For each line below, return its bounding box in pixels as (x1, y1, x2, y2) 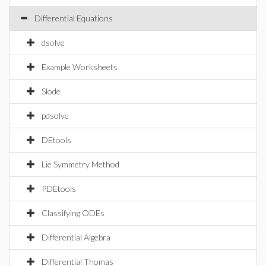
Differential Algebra (42, 232, 110, 242)
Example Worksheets (42, 62, 118, 72)
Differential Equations (34, 13, 113, 23)
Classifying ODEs (42, 208, 104, 218)
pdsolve (42, 110, 69, 121)
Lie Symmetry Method (42, 159, 119, 169)
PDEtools (42, 183, 76, 194)
